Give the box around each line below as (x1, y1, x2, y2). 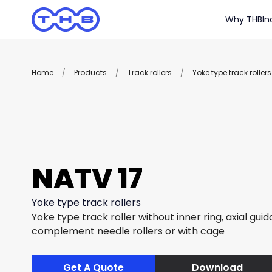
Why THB (225, 13, 262, 25)
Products (74, 67, 107, 78)
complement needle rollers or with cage (32, 223, 225, 238)
